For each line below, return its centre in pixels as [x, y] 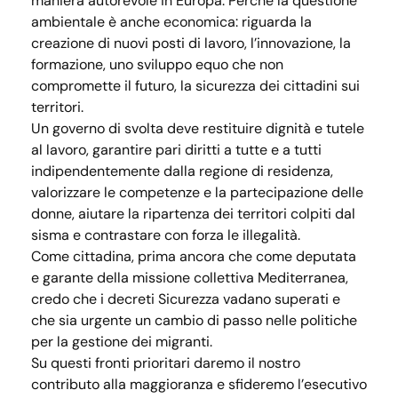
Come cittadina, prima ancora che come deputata [194, 256]
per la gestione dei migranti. [122, 342]
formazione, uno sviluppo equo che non [157, 64]
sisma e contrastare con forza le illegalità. [166, 235]
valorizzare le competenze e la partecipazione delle [197, 192]
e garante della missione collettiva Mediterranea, [190, 278]
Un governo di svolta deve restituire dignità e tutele [198, 128]
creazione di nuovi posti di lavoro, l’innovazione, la [191, 43]
